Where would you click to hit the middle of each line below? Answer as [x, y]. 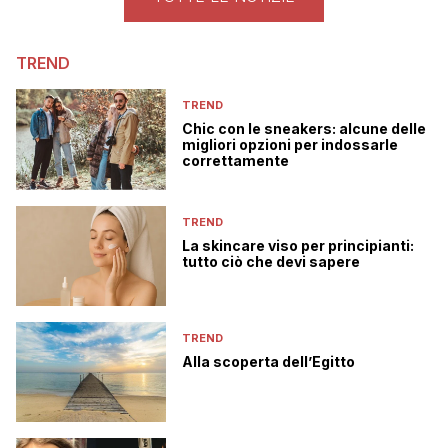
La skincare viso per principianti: [298, 245]
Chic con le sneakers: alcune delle [304, 129]
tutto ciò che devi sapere [271, 261]
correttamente [235, 161]
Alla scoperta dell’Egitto [268, 361]
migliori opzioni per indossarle [290, 145]
